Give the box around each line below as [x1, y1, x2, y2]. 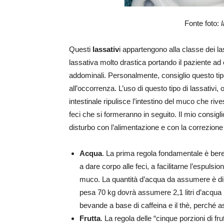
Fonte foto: [184, 19, 221, 28]
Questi [69, 45, 92, 54]
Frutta [79, 214, 100, 223]
